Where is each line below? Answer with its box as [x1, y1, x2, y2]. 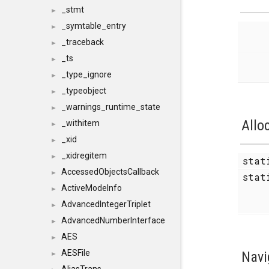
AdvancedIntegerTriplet [61, 199, 151, 209]
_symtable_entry [61, 21, 126, 31]
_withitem [61, 118, 100, 128]
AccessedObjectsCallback [61, 167, 159, 177]
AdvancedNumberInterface [61, 216, 165, 225]
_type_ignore [61, 70, 112, 79]
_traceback [61, 37, 104, 47]
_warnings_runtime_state [61, 102, 160, 112]
